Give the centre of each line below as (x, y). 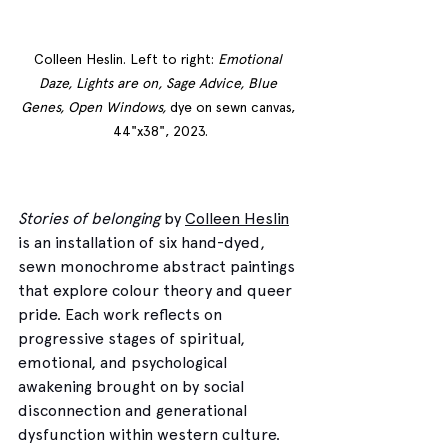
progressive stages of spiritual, (133, 338)
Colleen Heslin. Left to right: (126, 58)
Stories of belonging (89, 218)
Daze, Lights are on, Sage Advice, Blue (160, 82)
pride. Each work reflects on (122, 314)
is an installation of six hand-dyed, (143, 242)
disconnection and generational (134, 410)
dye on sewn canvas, (234, 106)
